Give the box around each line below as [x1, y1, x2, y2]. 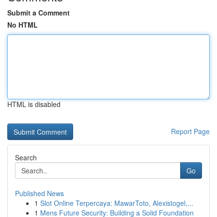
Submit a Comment [7, 8, 70, 17]
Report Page [171, 126, 210, 136]
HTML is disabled [7, 99, 61, 109]
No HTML [7, 20, 38, 30]
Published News [15, 188, 64, 198]
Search [15, 153, 37, 162]
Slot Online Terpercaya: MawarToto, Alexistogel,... [40, 198, 193, 208]
